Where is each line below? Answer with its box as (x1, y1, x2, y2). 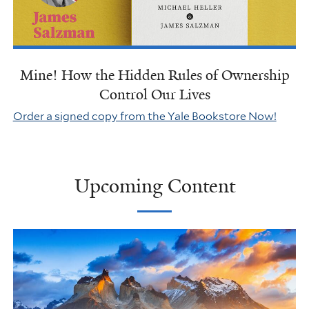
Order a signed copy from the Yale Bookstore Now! (12, 110, 277, 123)
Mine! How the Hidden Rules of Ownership (19, 66, 290, 85)
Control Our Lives (99, 86, 210, 104)
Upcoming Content (74, 173, 235, 199)
